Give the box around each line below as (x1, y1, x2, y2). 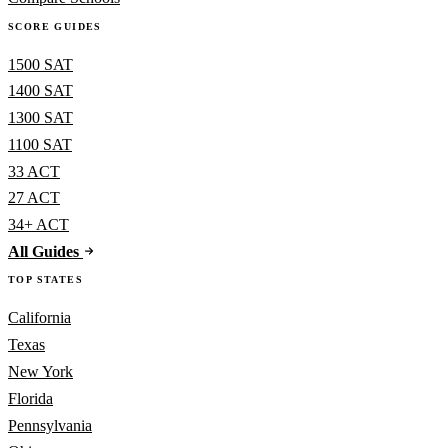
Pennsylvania (8, 416, 92, 434)
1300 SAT (8, 109, 73, 127)
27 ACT (8, 189, 60, 207)
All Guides (8, 243, 83, 261)
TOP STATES (8, 274, 83, 286)
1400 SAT (8, 82, 73, 100)
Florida (8, 389, 53, 407)
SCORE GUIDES (8, 20, 102, 32)
